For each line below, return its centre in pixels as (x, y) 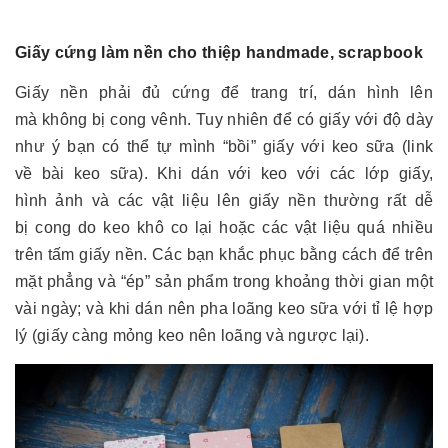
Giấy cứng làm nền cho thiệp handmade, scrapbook (219, 52)
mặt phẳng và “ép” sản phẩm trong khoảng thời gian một (224, 281)
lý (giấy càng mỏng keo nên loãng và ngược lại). (192, 335)
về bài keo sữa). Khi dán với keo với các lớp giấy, (224, 173)
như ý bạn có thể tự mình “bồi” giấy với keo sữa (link (224, 146)
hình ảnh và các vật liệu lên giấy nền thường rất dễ (224, 200)
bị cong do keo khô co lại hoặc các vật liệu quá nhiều (224, 227)
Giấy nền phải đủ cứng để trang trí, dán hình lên (224, 92)
